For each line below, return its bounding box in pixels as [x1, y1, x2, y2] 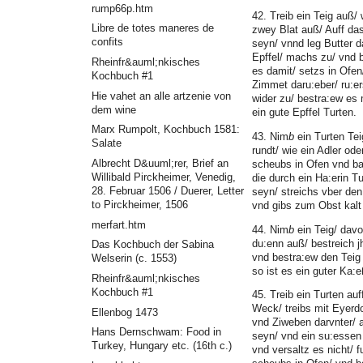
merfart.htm [91, 218, 146, 231]
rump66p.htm [91, 2, 153, 15]
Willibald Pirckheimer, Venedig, [91, 171, 236, 184]
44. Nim [252, 223, 288, 236]
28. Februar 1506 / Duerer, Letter [91, 185, 244, 198]
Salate [91, 137, 122, 150]
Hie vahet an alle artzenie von [91, 89, 231, 102]
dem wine [91, 103, 136, 116]
